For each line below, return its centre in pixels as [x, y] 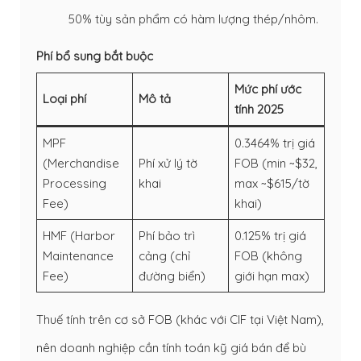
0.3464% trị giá [275, 143]
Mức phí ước [268, 89]
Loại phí [65, 98]
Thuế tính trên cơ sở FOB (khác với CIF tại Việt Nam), [180, 319]
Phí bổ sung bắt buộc [95, 56]
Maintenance [79, 255]
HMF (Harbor [79, 235]
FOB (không [269, 255]
